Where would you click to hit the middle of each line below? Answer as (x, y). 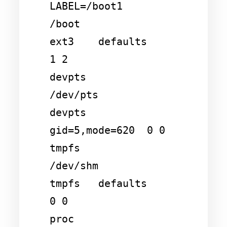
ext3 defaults (98, 42)
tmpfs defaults (98, 184)
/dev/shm (74, 166)
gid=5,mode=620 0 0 (107, 130)
